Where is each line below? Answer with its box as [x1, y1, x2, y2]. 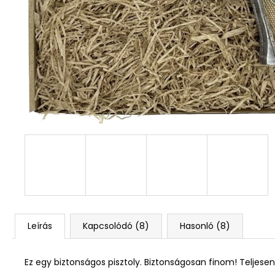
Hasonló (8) [180, 219, 230, 232]
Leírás [28, 219, 52, 232]
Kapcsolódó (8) [83, 219, 149, 232]
